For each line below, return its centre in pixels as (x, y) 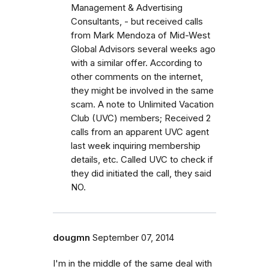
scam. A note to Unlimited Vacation (142, 104)
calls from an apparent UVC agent (140, 132)
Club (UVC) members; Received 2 (141, 118)
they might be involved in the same (142, 90)
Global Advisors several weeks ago (143, 49)
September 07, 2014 (133, 237)
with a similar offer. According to (137, 63)
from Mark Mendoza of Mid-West (141, 35)
